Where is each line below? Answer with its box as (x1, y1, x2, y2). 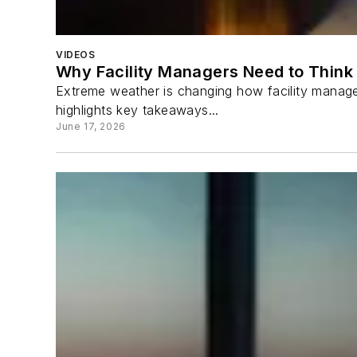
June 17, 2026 (56, 120, 126, 132)
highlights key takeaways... (56, 101, 219, 118)
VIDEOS (56, 48, 96, 61)
